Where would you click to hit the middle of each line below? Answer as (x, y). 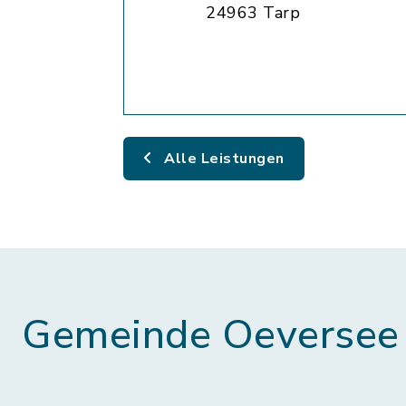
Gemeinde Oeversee (211, 335)
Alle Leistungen (222, 159)
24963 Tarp (253, 13)
